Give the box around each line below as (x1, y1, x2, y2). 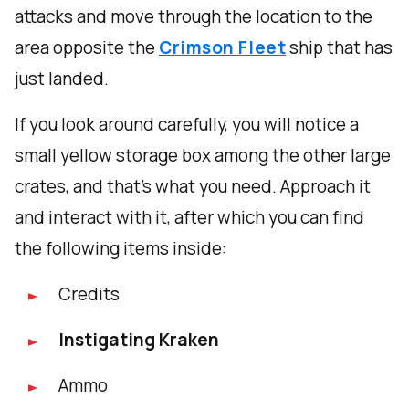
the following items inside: (15, 236, 226, 261)
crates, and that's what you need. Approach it (15, 174, 371, 199)
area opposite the (15, 36, 159, 60)
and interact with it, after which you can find (15, 205, 364, 230)
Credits (58, 282, 120, 307)
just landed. (15, 67, 109, 91)
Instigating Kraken (58, 328, 219, 352)
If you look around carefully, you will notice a (15, 112, 359, 137)
